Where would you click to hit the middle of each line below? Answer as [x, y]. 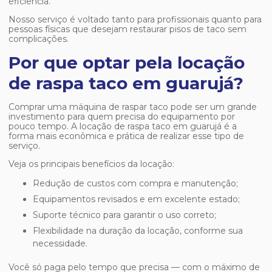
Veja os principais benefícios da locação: [91, 164]
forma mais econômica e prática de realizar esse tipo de [126, 136]
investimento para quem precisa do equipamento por [122, 117]
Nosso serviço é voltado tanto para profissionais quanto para [135, 19]
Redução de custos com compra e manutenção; [139, 183]
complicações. [39, 39]
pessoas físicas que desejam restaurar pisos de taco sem [127, 29]
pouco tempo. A [44, 126]
